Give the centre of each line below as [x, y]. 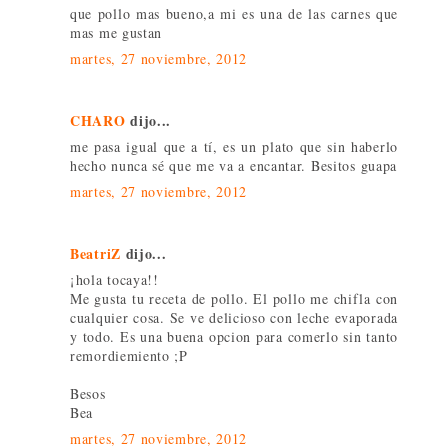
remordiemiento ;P [129, 356]
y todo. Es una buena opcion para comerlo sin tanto [234, 337]
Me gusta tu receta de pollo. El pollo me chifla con [234, 299]
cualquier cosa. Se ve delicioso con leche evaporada [234, 318]
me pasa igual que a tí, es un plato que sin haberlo [234, 147]
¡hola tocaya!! [114, 280]
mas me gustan [116, 33]
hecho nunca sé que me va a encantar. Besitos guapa [234, 166]
